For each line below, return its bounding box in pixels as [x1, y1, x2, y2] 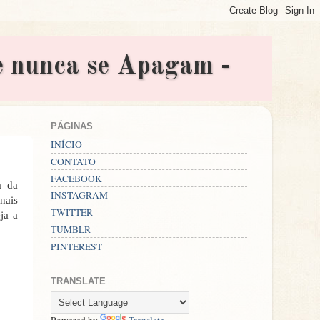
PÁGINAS [51, 121, 93, 132]
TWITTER [51, 206, 93, 219]
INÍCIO [51, 138, 82, 151]
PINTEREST [51, 239, 102, 253]
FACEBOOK [51, 171, 102, 185]
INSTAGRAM [51, 189, 108, 202]
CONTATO [51, 154, 96, 168]
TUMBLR [51, 222, 91, 236]
